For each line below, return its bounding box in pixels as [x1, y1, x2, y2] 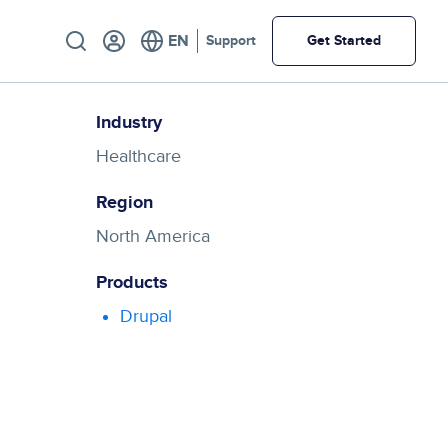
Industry [96, 112, 162, 134]
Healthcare [96, 146, 181, 167]
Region [96, 192, 153, 214]
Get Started [306, 32, 381, 49]
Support [205, 32, 256, 49]
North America [96, 226, 210, 247]
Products [96, 272, 168, 294]
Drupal [120, 306, 172, 327]
